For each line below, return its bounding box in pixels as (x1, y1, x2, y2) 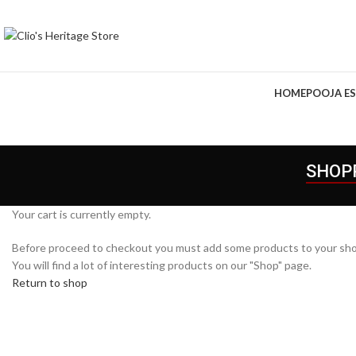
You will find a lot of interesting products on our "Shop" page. (12, 258, 311, 272)
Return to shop (12, 276, 87, 289)
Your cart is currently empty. (12, 207, 151, 221)
